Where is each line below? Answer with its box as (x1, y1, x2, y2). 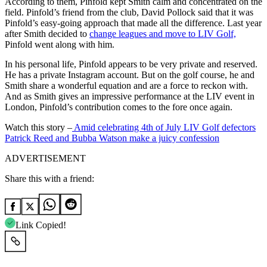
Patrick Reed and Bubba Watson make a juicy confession (5, 133, 219, 144)
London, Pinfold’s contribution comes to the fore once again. (5, 102, 232, 113)
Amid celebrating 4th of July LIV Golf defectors (72, 122, 256, 133)
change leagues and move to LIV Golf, (89, 29, 236, 39)
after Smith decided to (5, 29, 89, 39)
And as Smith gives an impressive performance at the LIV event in (5, 91, 254, 102)
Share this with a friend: (5, 173, 94, 184)
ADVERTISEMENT (5, 153, 86, 164)
